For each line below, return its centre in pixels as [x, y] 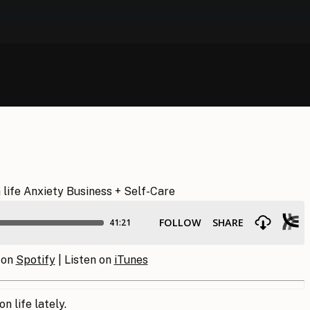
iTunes [131, 260]
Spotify [35, 260]
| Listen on [84, 260]
